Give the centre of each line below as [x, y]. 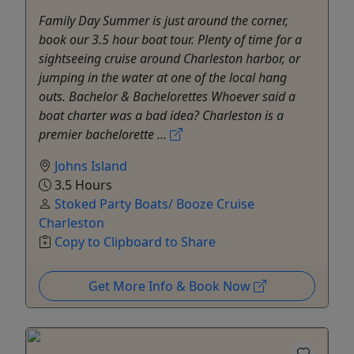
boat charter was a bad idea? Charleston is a [161, 116]
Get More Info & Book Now [171, 286]
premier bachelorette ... [104, 135]
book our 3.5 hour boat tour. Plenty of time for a [170, 40]
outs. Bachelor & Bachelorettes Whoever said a [167, 97]
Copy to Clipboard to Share [135, 242]
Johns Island [91, 166]
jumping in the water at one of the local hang [163, 78]
